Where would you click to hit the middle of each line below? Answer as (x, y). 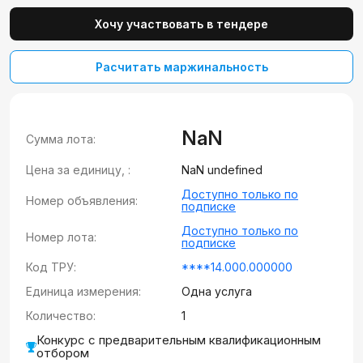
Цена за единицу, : (78, 170)
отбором (63, 353)
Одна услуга (217, 291)
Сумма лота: (61, 139)
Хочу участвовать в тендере (181, 24)
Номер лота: (61, 237)
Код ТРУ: (51, 267)
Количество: (61, 316)
